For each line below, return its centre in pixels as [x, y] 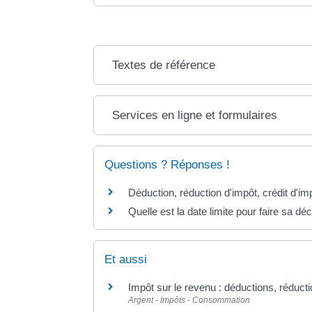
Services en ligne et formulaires [195, 116]
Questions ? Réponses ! [167, 165]
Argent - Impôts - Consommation [189, 300]
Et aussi [126, 259]
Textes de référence [164, 65]
